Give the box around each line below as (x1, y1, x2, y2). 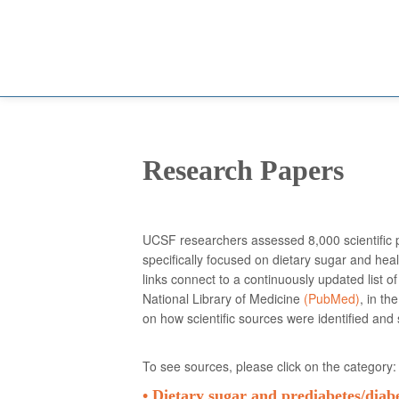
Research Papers (142, 155, 344, 186)
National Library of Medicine (142, 289, 304, 307)
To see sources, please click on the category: (142, 357, 396, 375)
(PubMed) (304, 289, 360, 307)
